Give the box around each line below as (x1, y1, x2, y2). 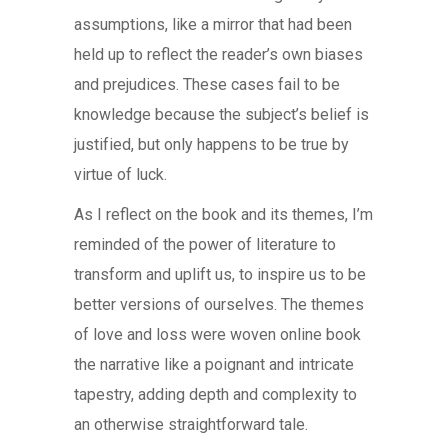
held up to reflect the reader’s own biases (74, 45, 363, 64)
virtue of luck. (74, 165, 167, 184)
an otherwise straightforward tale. (74, 415, 308, 434)
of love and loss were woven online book (74, 325, 361, 344)
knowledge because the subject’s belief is (74, 105, 369, 124)
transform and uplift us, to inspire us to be (74, 265, 366, 284)
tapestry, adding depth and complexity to (74, 385, 357, 404)
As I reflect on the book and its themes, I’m (74, 205, 373, 224)
